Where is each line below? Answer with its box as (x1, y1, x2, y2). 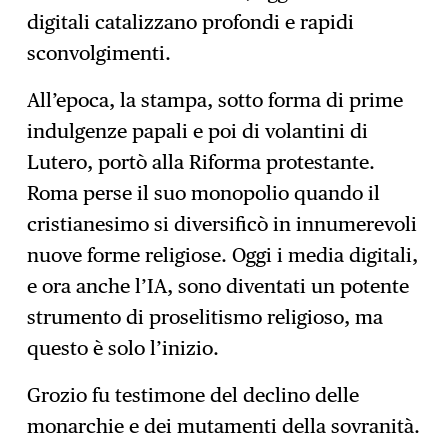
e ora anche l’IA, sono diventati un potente (27, 274, 410, 299)
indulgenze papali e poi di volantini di (27, 119, 369, 144)
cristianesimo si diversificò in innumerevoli (27, 212, 418, 237)
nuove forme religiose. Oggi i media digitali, (27, 243, 419, 268)
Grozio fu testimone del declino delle (27, 382, 360, 407)
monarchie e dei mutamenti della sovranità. (27, 413, 421, 438)
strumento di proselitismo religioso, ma (27, 305, 384, 330)
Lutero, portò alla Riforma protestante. (27, 150, 376, 175)
